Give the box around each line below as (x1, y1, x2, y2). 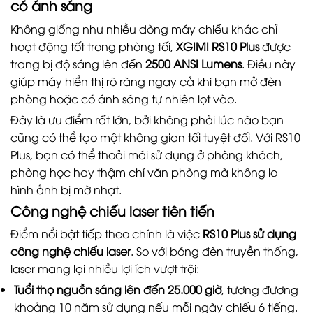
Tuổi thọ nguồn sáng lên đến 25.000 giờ (13, 281, 221, 297)
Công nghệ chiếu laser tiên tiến (10, 201, 214, 219)
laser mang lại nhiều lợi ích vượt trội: (10, 261, 199, 277)
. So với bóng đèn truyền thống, (131, 243, 298, 259)
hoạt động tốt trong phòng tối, (10, 38, 176, 54)
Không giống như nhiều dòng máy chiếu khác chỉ (10, 21, 277, 36)
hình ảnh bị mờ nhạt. (10, 181, 122, 197)
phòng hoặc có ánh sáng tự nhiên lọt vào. (10, 91, 237, 106)
